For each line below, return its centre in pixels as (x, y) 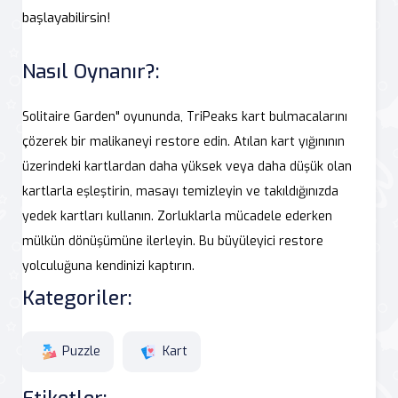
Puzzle (81, 351)
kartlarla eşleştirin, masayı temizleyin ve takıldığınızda (180, 191)
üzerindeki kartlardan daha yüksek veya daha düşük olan (187, 166)
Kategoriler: (77, 298)
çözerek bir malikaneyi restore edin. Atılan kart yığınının (183, 141)
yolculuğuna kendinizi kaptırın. (108, 266)
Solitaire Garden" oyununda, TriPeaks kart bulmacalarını (185, 116)
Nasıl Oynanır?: (91, 71)
